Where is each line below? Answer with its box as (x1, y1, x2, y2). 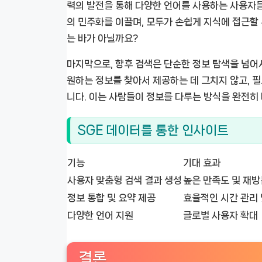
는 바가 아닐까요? (67, 33, 138, 44)
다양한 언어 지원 (67, 209, 133, 220)
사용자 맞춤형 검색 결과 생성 (67, 174, 182, 185)
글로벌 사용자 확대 (183, 209, 258, 220)
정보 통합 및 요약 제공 (67, 192, 156, 203)
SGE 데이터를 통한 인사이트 (77, 123, 229, 137)
